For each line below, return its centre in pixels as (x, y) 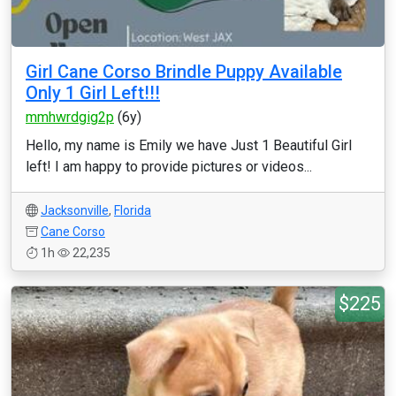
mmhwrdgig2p (70, 117)
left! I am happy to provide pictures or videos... (169, 167)
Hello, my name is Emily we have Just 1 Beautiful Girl (189, 145)
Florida (133, 210)
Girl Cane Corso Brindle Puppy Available (184, 72)
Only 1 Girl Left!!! (93, 93)
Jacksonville (75, 210)
